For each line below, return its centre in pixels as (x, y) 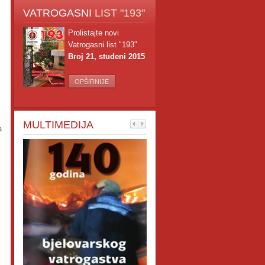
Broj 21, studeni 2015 (106, 56)
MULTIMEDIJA (58, 125)
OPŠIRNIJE (92, 82)
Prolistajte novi (93, 33)
